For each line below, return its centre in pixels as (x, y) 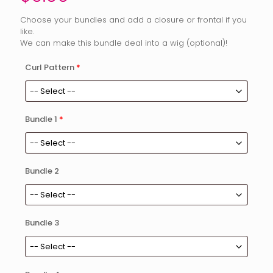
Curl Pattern (50, 67)
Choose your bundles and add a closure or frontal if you (133, 20)
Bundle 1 (41, 119)
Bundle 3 (42, 223)
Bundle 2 (42, 171)
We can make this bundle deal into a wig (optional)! (124, 43)
